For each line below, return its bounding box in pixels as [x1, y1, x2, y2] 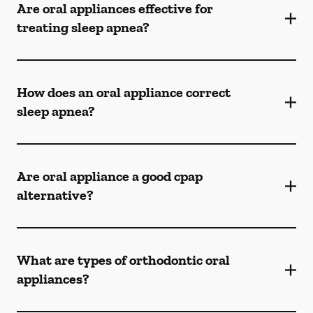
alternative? [17, 187, 94, 203]
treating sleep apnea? [17, 19, 150, 36]
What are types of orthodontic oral [17, 252, 230, 268]
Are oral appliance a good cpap [17, 168, 203, 184]
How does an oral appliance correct [17, 84, 231, 101]
